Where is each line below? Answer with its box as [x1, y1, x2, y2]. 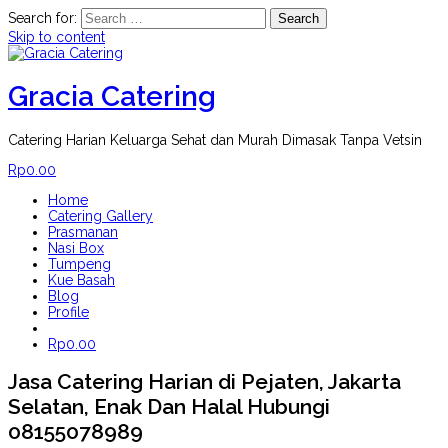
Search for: [8, 10, 77, 26]
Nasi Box [48, 239, 104, 256]
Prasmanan [48, 223, 118, 240]
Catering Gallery [48, 207, 153, 224]
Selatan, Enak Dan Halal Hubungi [8, 393, 330, 419]
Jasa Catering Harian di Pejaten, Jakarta [8, 368, 401, 394]
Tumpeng [48, 255, 111, 272]
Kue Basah [48, 271, 115, 288]
